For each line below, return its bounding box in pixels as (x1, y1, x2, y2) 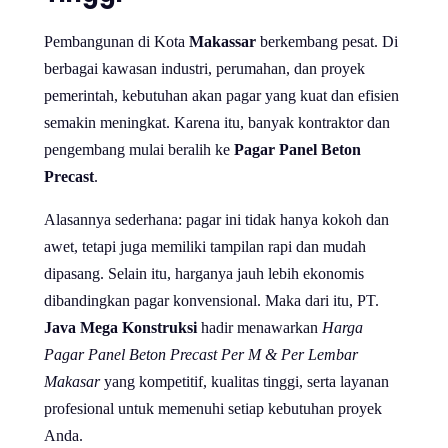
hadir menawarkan (197, 319, 322, 337)
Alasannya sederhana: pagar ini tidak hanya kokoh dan (44, 211, 389, 229)
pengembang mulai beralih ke (44, 141, 234, 159)
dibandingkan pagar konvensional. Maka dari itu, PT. (44, 292, 379, 310)
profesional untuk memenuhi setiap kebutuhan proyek (44, 400, 382, 418)
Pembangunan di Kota (44, 33, 189, 51)
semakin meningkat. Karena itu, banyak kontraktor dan (44, 114, 390, 132)
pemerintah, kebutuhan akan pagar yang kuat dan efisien (44, 87, 399, 105)
